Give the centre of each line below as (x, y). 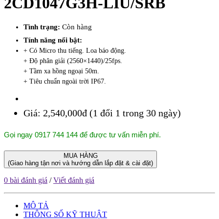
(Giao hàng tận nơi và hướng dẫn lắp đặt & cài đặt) (80, 163)
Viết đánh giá (74, 180)
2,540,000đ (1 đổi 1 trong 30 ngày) (112, 113)
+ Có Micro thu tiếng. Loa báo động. (75, 50)
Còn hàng (77, 27)
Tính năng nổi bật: (53, 40)
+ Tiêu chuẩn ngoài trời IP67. (65, 81)
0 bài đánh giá (26, 180)
